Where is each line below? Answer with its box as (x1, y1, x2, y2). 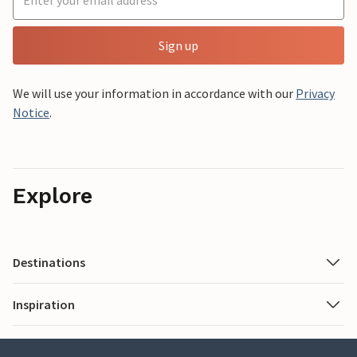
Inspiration (13, 296, 75, 313)
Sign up (159, 37, 198, 54)
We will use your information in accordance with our (13, 85, 296, 102)
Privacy (296, 85, 335, 102)
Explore (13, 183, 92, 210)
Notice (13, 104, 49, 121)
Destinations (13, 254, 85, 271)
